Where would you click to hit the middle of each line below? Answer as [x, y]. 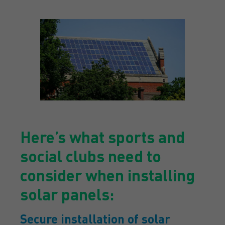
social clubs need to [91, 156]
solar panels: [67, 194]
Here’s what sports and [102, 137]
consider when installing [107, 175]
